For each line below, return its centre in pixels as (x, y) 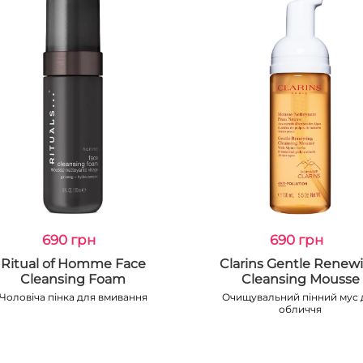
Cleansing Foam (73, 279)
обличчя (301, 309)
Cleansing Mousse (300, 279)
